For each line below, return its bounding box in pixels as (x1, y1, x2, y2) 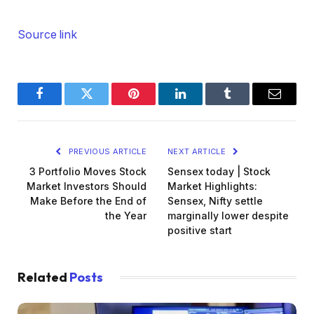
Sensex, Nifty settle (168, 195, 263, 207)
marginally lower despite (168, 210, 289, 222)
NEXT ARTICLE (168, 146, 228, 157)
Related (18, 269, 69, 286)
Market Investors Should (27, 180, 146, 193)
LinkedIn (179, 97, 226, 111)
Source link (18, 28, 78, 42)
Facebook (39, 97, 88, 111)
